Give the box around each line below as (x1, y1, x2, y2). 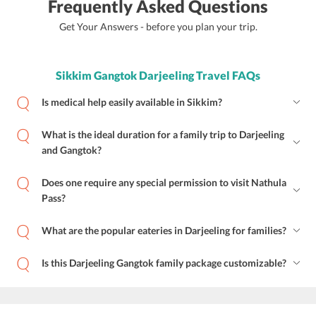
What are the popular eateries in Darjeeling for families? (42, 224, 286, 237)
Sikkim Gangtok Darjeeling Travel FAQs (56, 68, 260, 83)
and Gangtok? (42, 144, 102, 157)
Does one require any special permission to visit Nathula (42, 176, 286, 189)
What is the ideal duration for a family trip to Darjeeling (42, 128, 284, 141)
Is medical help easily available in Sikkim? (42, 96, 222, 109)
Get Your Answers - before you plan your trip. (59, 20, 257, 33)
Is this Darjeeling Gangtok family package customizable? (42, 257, 286, 269)
